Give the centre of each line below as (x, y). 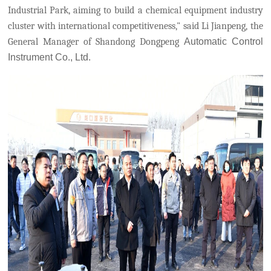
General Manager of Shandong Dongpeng (94, 42)
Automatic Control (223, 41)
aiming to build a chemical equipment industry (168, 10)
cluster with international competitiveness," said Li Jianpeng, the (135, 26)
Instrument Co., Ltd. (50, 57)
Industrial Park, (39, 10)
